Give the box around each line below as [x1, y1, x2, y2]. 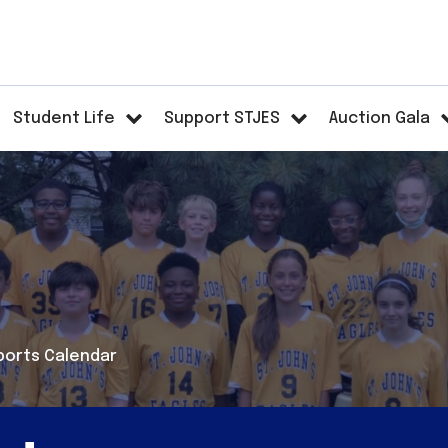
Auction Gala [329, 110, 431, 127]
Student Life [13, 110, 116, 127]
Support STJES [164, 110, 281, 127]
